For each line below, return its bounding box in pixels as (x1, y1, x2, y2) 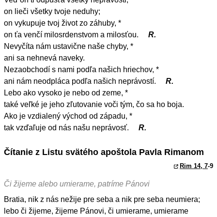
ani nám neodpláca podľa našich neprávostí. (4, 77, 158, 86)
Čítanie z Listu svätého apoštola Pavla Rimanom (4, 147, 204, 157)
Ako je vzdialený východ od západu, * (4, 112, 132, 121)
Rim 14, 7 (180, 162, 208, 170)
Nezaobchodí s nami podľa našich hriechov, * (4, 65, 159, 74)
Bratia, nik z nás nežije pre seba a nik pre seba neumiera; (4, 195, 200, 203)
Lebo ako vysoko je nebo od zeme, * (4, 89, 128, 97)
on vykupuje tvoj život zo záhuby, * (4, 19, 121, 28)
